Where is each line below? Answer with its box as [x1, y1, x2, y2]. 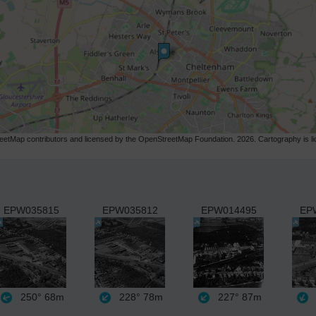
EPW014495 [200, 204, 257, 216]
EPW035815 [3, 204, 59, 216]
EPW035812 [102, 204, 158, 216]
